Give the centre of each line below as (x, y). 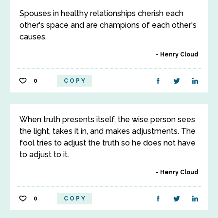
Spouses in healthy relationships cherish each (101, 13)
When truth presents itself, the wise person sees (107, 119)
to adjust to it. (44, 154)
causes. (33, 37)
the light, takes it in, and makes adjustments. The (108, 131)
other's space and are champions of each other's (108, 25)
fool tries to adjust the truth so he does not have (108, 143)
